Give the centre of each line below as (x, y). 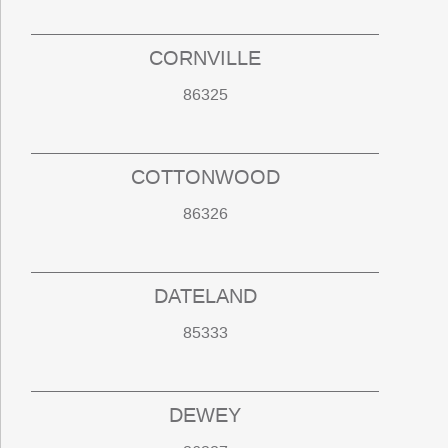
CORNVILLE (205, 58)
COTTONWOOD (205, 177)
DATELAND (205, 296)
